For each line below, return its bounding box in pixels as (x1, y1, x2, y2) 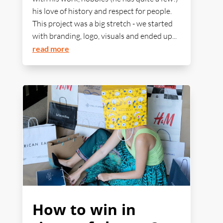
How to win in (32, 199, 136, 220)
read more (32, 44, 69, 54)
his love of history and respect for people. (32, 6, 172, 16)
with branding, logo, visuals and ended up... (32, 31, 177, 41)
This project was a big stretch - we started (32, 18, 173, 29)
